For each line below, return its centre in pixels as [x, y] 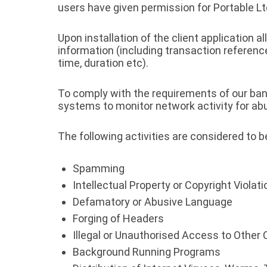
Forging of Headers [118, 218]
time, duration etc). [103, 63]
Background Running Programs [147, 252]
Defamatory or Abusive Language [153, 202]
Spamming [99, 168]
